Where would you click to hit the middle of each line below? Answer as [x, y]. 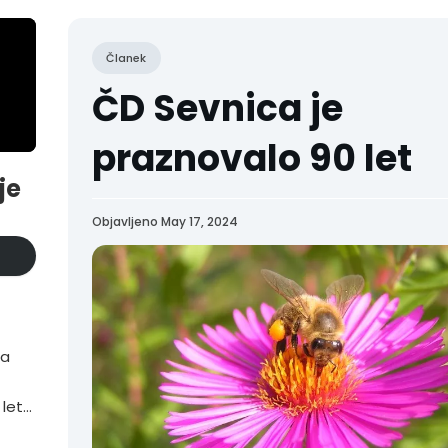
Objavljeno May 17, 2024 [165, 221]
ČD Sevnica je [217, 108]
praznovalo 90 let [252, 158]
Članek [126, 57]
